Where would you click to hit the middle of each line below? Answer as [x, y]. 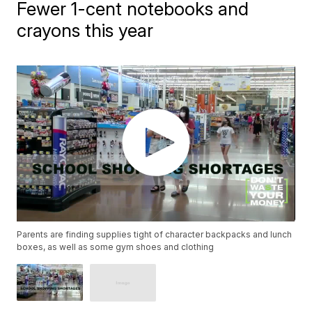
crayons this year [85, 30]
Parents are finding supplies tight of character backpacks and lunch [155, 235]
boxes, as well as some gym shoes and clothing [116, 247]
